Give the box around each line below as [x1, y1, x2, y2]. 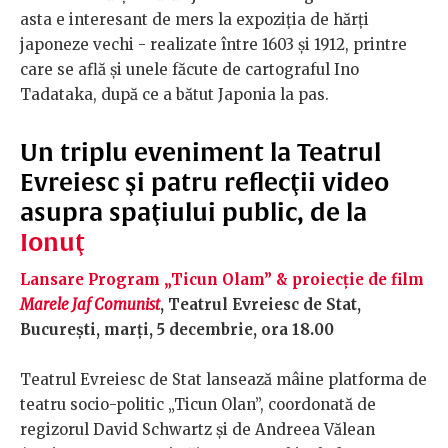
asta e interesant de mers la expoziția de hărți [20, 10, 369, 30]
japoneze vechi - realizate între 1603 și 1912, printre [20, 35, 407, 55]
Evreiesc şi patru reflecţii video [20, 168, 389, 197]
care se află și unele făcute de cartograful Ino [20, 60, 359, 80]
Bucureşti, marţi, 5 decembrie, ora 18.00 [20, 320, 334, 340]
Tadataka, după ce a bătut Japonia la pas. [20, 85, 329, 105]
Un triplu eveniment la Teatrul [20, 138, 381, 167]
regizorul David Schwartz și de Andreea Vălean [20, 420, 375, 440]
